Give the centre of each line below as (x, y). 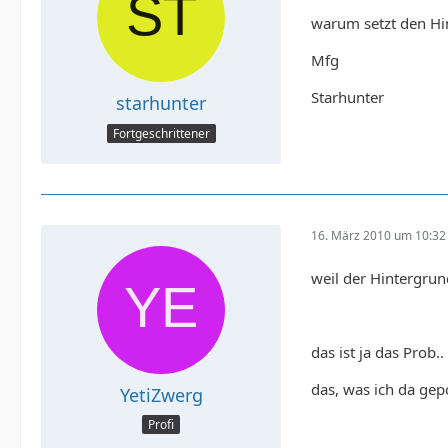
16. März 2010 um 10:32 (378, 236)
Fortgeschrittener (161, 133)
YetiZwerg (161, 394)
